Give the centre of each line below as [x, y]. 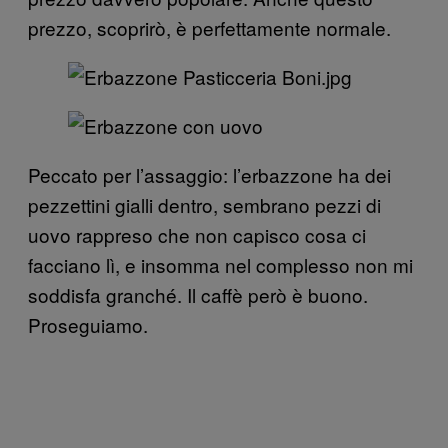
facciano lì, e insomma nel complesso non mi [220, 265]
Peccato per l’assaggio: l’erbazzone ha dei [209, 175]
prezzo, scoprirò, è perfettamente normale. [209, 28]
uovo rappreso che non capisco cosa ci [197, 235]
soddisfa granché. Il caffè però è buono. [198, 295]
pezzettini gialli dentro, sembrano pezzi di [204, 205]
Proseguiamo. [88, 325]
